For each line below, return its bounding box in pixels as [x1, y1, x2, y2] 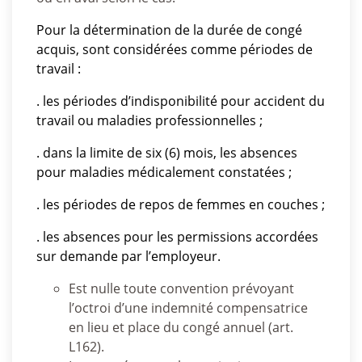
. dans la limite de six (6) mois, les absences [36, 144, 297, 162]
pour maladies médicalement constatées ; [36, 163, 292, 181]
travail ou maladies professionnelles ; [36, 112, 263, 129]
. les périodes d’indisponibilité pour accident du [36, 92, 325, 110]
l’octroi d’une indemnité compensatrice [69, 299, 308, 317]
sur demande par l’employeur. [36, 247, 221, 265]
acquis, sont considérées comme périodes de [36, 40, 313, 58]
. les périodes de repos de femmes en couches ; [36, 196, 325, 213]
